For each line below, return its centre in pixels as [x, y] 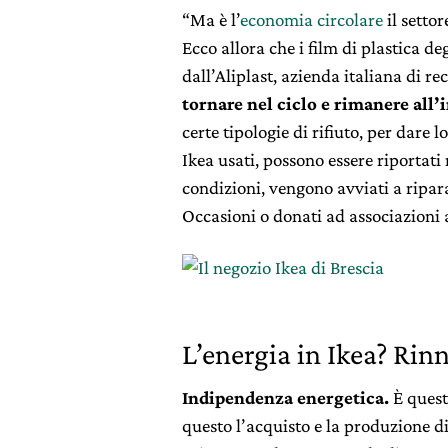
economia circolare [313, 19]
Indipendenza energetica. [285, 397]
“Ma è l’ [211, 19]
